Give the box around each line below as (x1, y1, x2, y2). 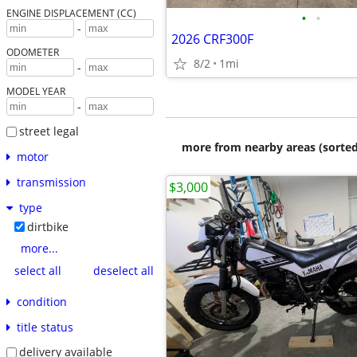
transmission (16, 174, 86, 190)
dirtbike (26, 218, 69, 234)
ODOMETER (6, 45, 59, 59)
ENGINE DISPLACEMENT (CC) (6, 6, 136, 20)
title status (16, 319, 73, 335)
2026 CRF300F (171, 30, 253, 48)
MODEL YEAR (6, 84, 65, 98)
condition (16, 293, 67, 309)
